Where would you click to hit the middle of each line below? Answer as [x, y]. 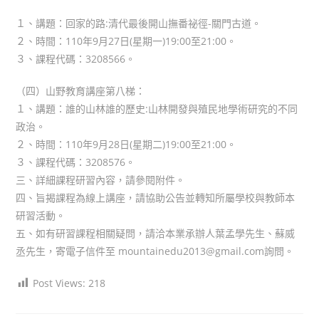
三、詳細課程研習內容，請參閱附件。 [101, 179]
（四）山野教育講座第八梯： [81, 90]
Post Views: [59, 283]
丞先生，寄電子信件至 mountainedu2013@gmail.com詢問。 [155, 251]
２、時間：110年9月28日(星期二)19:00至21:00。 [126, 144]
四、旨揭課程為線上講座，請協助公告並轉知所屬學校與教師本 [156, 197]
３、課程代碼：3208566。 [76, 58]
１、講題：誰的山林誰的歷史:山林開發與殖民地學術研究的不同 [157, 108]
